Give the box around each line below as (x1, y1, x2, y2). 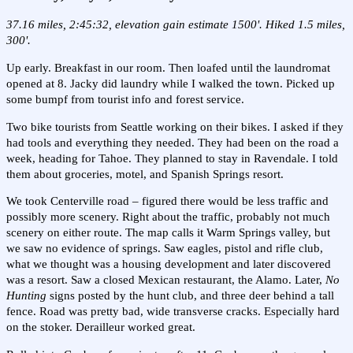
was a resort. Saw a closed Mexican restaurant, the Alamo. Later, (6, 273, 325, 287)
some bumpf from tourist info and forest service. (6, 93, 244, 106)
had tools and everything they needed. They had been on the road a (6, 136, 339, 149)
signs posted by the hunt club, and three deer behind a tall (46, 289, 334, 303)
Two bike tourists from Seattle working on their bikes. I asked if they (6, 120, 344, 133)
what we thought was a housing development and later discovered (6, 258, 331, 271)
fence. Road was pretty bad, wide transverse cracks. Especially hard (6, 305, 340, 318)
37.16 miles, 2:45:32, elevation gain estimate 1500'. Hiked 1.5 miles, (6, 18, 345, 32)
